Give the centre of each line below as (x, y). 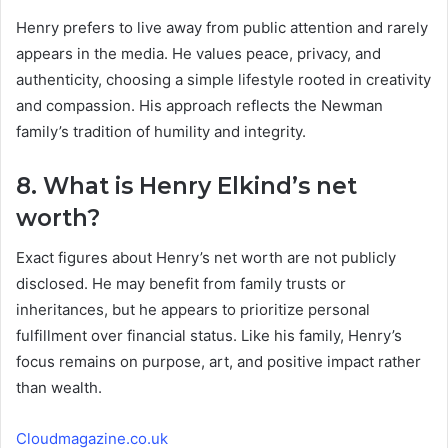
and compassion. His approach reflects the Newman (199, 105)
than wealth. (59, 388)
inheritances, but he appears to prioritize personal (193, 310)
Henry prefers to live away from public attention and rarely (222, 27)
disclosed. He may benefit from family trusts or (181, 284)
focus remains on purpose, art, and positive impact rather (218, 362)
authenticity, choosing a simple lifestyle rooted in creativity (223, 79)
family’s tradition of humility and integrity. (161, 131)
